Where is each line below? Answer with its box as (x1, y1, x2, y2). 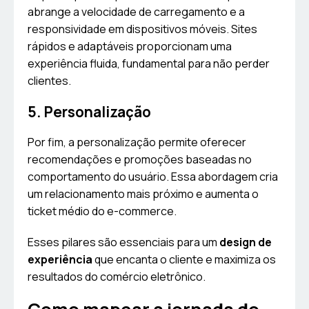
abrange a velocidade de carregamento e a (28, 4, 245, 20)
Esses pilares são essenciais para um (28, 235, 219, 250)
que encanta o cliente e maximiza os (92, 252, 276, 268)
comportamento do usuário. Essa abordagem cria (28, 169, 278, 185)
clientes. (28, 73, 71, 89)
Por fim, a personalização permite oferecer (28, 134, 246, 150)
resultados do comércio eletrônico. (28, 269, 206, 285)
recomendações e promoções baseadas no (28, 152, 252, 168)
